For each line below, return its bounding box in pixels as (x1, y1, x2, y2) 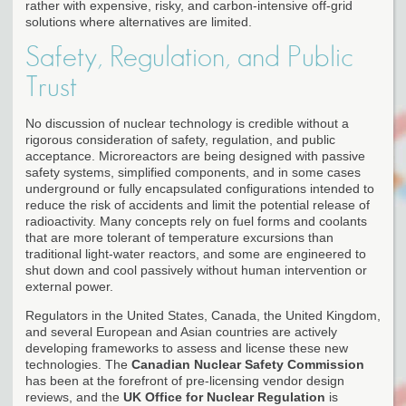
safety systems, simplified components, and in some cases (25, 164, 361, 179)
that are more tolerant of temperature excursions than (25, 229, 333, 245)
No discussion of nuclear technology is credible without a (25, 115, 349, 130)
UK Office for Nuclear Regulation (123, 389, 325, 404)
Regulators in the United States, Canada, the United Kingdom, (25, 307, 381, 323)
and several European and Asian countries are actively (25, 324, 337, 339)
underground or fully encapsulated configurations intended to (25, 180, 374, 196)
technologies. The (25, 356, 131, 372)
